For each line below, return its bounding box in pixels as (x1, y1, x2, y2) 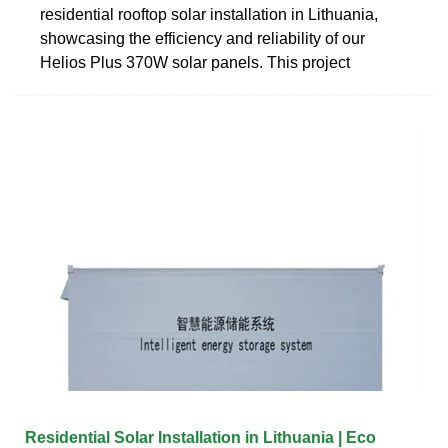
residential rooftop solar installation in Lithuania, (40, 5, 378, 23)
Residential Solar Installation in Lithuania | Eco (25, 428, 376, 446)
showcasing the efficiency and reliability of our (40, 29, 365, 47)
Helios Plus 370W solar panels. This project (40, 53, 350, 71)
